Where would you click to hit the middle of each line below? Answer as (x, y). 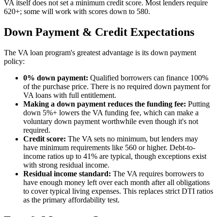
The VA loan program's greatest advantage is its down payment (100, 53)
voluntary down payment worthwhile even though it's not (111, 122)
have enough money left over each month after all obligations (116, 183)
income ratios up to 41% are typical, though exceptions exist (115, 156)
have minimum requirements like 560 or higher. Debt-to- (109, 148)
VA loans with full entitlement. (70, 95)
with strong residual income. (66, 165)
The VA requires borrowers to (157, 174)
